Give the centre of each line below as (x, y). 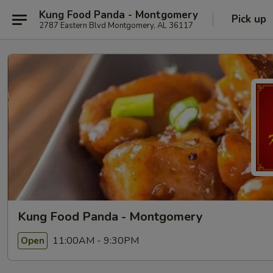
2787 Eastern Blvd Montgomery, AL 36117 (116, 25)
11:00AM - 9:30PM (94, 240)
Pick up (249, 19)
